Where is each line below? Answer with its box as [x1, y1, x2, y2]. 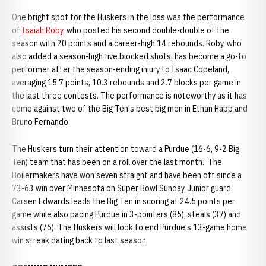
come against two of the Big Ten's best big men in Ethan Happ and [12, 103, 248, 114]
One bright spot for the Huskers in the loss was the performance [12, 12, 245, 23]
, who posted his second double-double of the [63, 25, 229, 36]
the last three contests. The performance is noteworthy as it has [12, 90, 247, 101]
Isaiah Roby [22, 25, 63, 36]
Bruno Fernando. [12, 116, 72, 127]
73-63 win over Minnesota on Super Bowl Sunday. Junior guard [12, 183, 231, 194]
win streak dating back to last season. [12, 235, 150, 246]
